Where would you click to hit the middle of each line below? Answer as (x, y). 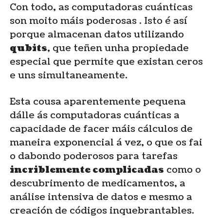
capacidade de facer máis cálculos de (101, 129)
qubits (28, 48)
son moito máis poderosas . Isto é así (99, 21)
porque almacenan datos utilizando (97, 34)
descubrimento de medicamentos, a (98, 183)
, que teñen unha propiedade (118, 48)
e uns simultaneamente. (69, 75)
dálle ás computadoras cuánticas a (95, 115)
